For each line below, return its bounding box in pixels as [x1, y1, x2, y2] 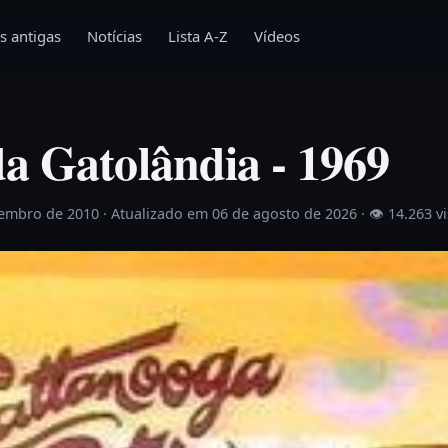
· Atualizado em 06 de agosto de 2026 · [103, 204, 369, 223]
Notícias [87, 26, 142, 46]
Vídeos [254, 26, 300, 46]
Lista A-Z [168, 26, 228, 46]
